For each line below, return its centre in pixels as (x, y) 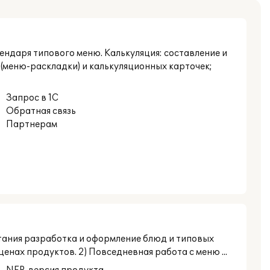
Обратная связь (41, 111)
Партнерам (31, 124)
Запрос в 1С (32, 98)
